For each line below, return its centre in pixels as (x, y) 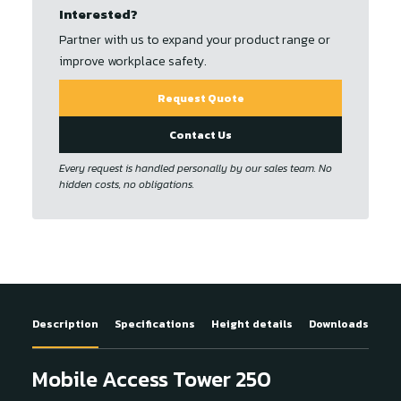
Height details (252, 324)
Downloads (339, 324)
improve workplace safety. (133, 61)
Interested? (98, 14)
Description (65, 324)
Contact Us (200, 135)
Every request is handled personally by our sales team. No (196, 168)
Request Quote (200, 98)
